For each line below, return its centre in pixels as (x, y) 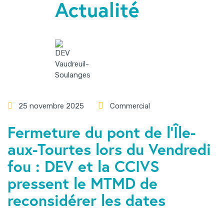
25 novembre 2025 (51, 106)
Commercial (130, 106)
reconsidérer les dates (86, 200)
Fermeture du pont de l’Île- (101, 132)
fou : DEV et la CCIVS (83, 166)
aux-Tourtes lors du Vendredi (109, 149)
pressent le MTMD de (82, 183)
